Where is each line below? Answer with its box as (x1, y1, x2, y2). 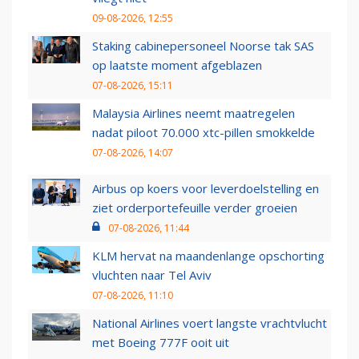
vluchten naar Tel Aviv (92, 267, 212, 284)
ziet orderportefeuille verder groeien (92, 200, 297, 216)
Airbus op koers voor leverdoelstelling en (92, 180, 319, 197)
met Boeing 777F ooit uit (92, 334, 229, 351)
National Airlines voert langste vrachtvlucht (92, 315, 327, 332)
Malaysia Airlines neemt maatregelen (92, 105, 295, 122)
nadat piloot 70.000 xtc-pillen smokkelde (92, 124, 315, 141)
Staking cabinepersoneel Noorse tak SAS (92, 38, 314, 54)
